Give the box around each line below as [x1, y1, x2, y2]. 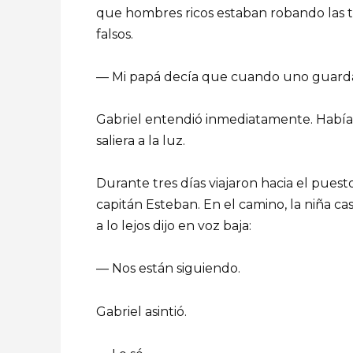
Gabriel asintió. [96, 303, 187, 319]
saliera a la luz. [96, 132, 185, 148]
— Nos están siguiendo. [96, 261, 240, 277]
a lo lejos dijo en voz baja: [96, 218, 251, 234]
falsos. [96, 26, 133, 42]
